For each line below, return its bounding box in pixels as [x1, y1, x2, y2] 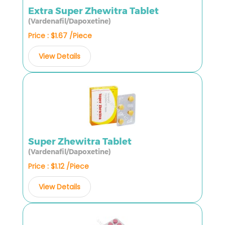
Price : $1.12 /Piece [28, 161, 89, 171]
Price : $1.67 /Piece [28, 30, 92, 41]
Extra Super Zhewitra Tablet [28, 5, 159, 17]
